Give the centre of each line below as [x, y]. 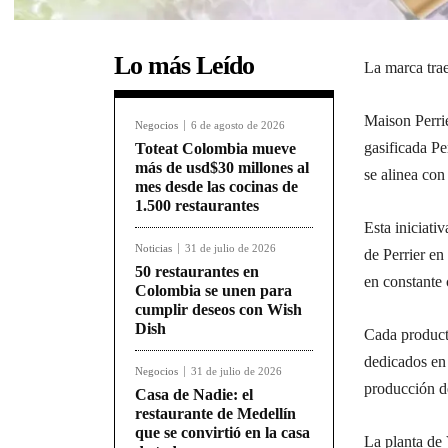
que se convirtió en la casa [222, 432]
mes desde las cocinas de [216, 186]
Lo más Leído [184, 65]
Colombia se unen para [213, 290]
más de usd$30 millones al [222, 167]
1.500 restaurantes [197, 205]
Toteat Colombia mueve [215, 148]
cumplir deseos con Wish [218, 309]
